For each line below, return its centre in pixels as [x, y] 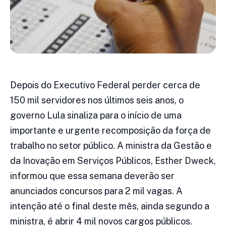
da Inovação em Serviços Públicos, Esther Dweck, [113, 161]
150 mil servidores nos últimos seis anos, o [97, 100]
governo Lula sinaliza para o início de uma [96, 116]
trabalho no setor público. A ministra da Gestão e [111, 146]
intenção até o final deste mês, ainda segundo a [110, 206]
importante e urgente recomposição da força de [110, 131]
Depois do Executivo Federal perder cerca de [105, 85]
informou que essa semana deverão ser [92, 176]
